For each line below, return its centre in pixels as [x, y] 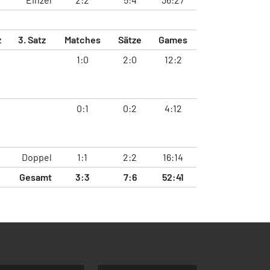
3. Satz [32, 39]
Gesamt [36, 177]
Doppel [37, 157]
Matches [82, 39]
